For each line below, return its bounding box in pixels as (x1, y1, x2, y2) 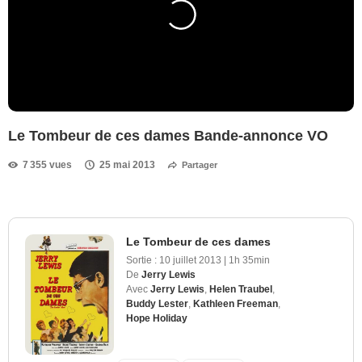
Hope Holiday (126, 312, 187, 324)
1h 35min (229, 254, 270, 266)
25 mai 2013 (99, 158, 155, 170)
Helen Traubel (209, 283, 272, 295)
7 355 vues (23, 158, 72, 170)
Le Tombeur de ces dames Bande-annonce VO (8, 127, 328, 144)
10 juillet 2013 (159, 254, 224, 266)
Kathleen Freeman (193, 297, 278, 309)
